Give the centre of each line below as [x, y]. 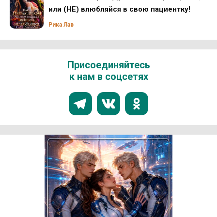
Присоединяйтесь [108, 65]
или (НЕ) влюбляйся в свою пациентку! [119, 9]
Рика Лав [61, 25]
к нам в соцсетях [108, 77]
